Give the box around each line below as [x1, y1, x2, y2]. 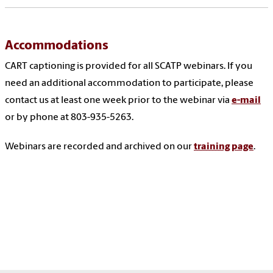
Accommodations [5, 40, 108, 53]
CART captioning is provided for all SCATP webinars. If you [5, 62, 252, 72]
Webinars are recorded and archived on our [5, 142, 194, 152]
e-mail [232, 96, 261, 106]
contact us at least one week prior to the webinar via [5, 96, 232, 106]
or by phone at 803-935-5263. [5, 113, 135, 123]
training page [194, 142, 253, 152]
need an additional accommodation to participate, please [5, 79, 253, 89]
